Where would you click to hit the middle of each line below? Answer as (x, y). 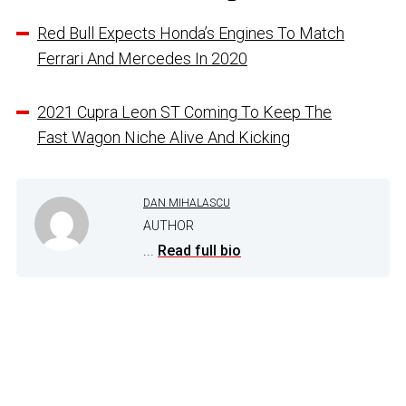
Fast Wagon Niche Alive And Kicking (164, 137)
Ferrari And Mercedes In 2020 (142, 58)
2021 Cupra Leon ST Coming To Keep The (184, 111)
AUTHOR (169, 225)
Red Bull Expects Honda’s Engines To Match (191, 33)
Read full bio (199, 250)
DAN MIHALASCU (187, 203)
